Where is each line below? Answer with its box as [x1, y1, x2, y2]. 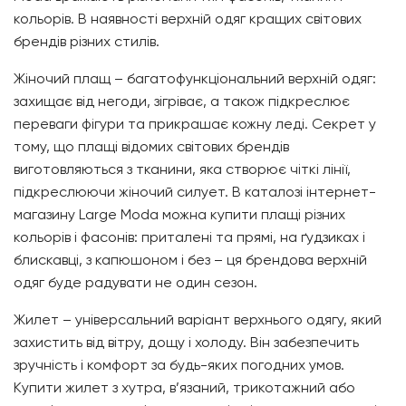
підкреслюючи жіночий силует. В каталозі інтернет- [14, 183, 376, 201]
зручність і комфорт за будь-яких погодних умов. [14, 356, 344, 374]
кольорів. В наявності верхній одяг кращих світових [14, 10, 362, 28]
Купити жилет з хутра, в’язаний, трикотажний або [14, 379, 355, 397]
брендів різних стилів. [14, 33, 159, 51]
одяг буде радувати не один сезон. [14, 274, 257, 292]
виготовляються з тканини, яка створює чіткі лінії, [14, 160, 351, 179]
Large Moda [79, 206, 159, 224]
